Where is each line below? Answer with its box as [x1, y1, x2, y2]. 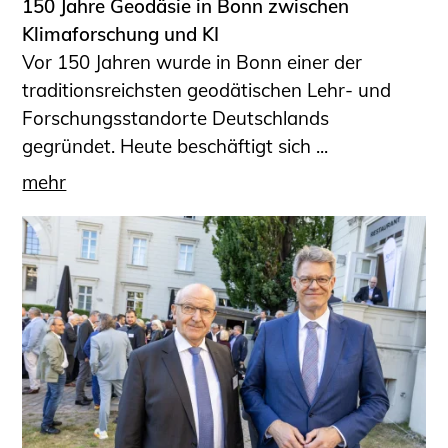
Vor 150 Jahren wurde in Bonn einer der [22, 49, 363, 74]
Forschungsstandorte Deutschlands [22, 105, 330, 130]
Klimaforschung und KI [22, 21, 220, 46]
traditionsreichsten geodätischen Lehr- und [22, 77, 392, 102]
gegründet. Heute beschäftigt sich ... [22, 133, 329, 158]
